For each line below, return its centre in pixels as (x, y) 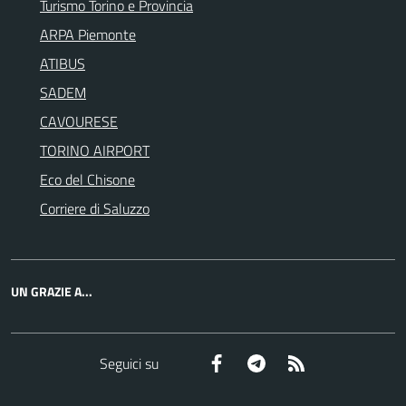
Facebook (254, 362)
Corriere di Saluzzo (95, 208)
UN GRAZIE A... (52, 291)
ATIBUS (63, 63)
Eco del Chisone (87, 179)
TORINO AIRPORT (95, 150)
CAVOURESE (79, 121)
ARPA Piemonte (88, 34)
